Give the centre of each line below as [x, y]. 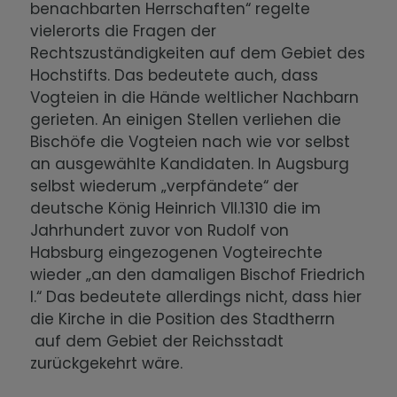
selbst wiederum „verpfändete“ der [165, 187]
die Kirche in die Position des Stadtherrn [183, 319]
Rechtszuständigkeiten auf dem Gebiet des [198, 54]
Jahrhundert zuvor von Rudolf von [160, 231]
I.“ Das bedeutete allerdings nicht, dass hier [196, 297]
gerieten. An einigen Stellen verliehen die [186, 120]
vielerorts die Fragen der [124, 31]
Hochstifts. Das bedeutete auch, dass [175, 76]
